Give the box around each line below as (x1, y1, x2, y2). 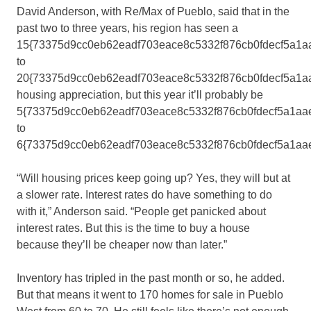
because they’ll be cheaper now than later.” (17, 239, 227, 251)
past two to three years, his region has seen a (17, 22, 238, 35)
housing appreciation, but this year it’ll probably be (17, 89, 263, 101)
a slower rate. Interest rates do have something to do (17, 189, 272, 201)
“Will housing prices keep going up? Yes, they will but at (17, 172, 290, 185)
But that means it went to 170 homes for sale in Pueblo (17, 289, 283, 301)
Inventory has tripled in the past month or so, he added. (17, 272, 285, 285)
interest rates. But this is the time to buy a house (17, 222, 250, 235)
